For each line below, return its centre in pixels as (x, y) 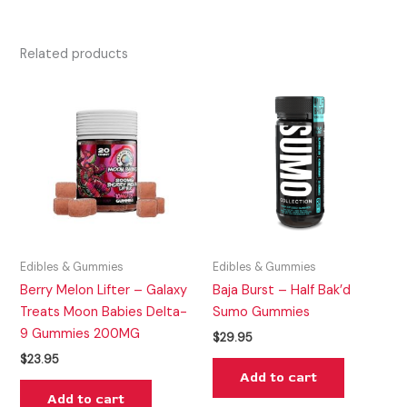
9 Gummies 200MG (80, 333)
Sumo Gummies (261, 312)
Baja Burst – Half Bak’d (282, 290)
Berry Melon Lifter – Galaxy (104, 290)
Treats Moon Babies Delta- (104, 312)
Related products (74, 55)
